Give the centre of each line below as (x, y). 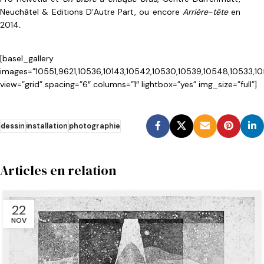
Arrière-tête (207, 12)
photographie (95, 126)
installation (47, 126)
